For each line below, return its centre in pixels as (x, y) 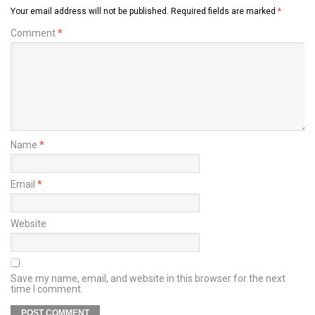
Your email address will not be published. (90, 12)
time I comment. (47, 289)
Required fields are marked (224, 12)
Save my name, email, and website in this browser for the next (148, 279)
